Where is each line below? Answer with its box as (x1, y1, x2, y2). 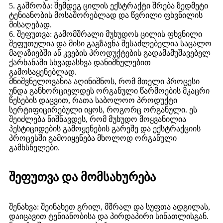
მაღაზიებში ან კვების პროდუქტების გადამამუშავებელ (9, 49, 211, 58)
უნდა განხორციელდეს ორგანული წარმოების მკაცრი (9, 87, 210, 96)
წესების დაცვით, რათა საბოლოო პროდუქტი (9, 96, 177, 105)
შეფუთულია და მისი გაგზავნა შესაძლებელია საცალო (9, 39, 212, 48)
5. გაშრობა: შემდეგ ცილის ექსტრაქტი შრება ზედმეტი (9, 1, 208, 10)
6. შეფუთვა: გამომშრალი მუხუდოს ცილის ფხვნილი (9, 30, 202, 39)
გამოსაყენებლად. (9, 68, 77, 77)
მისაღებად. (9, 20, 52, 29)
